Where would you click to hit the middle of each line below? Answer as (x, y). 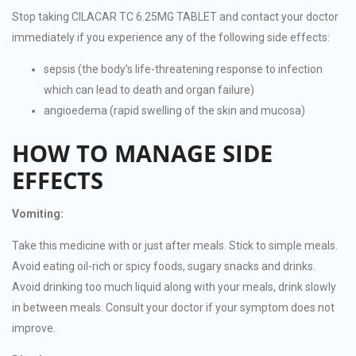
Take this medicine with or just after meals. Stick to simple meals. (175, 245)
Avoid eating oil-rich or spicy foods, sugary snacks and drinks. (164, 266)
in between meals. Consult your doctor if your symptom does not (173, 307)
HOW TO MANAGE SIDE (142, 153)
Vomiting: (38, 213)
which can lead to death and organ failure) (149, 90)
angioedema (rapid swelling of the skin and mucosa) (174, 111)
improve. (34, 328)
